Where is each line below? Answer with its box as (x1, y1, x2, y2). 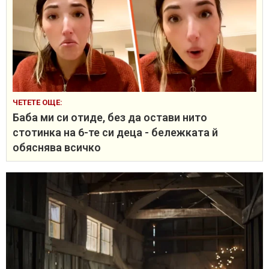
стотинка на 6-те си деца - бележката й (13, 125, 218, 139)
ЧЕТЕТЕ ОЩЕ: (13, 97, 62, 107)
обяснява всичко (13, 141, 101, 154)
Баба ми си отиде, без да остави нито (13, 110, 207, 124)
